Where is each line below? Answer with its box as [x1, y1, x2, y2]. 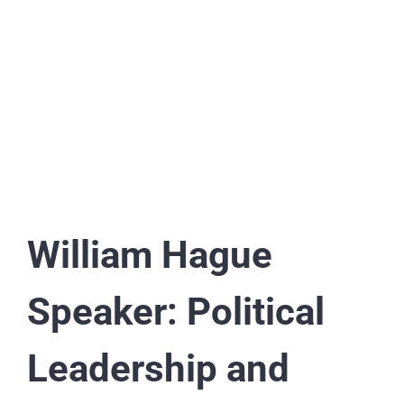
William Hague [26, 233, 272, 278]
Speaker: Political [26, 289, 325, 335]
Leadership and [26, 346, 289, 391]
